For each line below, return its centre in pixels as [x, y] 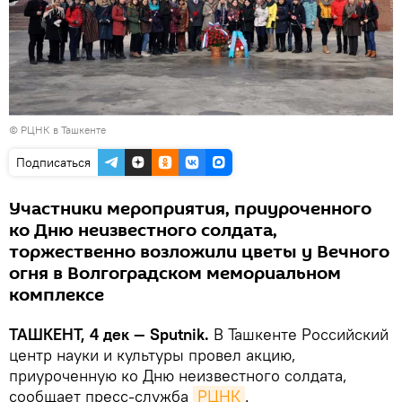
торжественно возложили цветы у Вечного [199, 252]
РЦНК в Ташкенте [63, 129]
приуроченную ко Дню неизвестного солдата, [178, 375]
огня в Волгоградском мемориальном [175, 273]
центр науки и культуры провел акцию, [153, 354]
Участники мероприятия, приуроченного [190, 209]
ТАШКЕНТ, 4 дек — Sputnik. [111, 334]
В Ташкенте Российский [301, 334]
